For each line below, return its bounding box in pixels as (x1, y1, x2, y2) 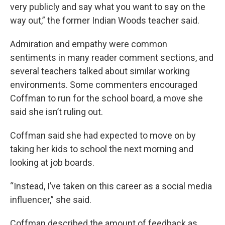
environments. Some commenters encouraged (10, 79, 197, 90)
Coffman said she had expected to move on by (10, 130, 196, 141)
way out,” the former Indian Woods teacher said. (10, 15, 199, 26)
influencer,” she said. (10, 194, 91, 205)
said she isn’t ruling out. (10, 106, 103, 117)
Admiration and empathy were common (10, 39, 167, 49)
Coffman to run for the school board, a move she (10, 93, 203, 103)
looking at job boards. (10, 157, 94, 168)
